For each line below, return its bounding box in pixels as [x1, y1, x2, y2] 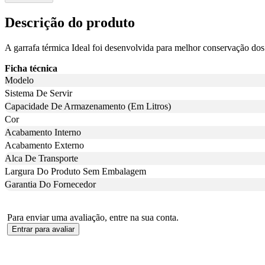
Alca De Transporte [5, 153, 78, 163]
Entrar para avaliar [12, 224, 75, 234]
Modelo [5, 75, 34, 85]
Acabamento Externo [5, 140, 84, 150]
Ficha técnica [5, 63, 57, 73]
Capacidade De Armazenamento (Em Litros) [5, 101, 171, 111]
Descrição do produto [5, 15, 135, 31]
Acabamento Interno [5, 127, 81, 137]
